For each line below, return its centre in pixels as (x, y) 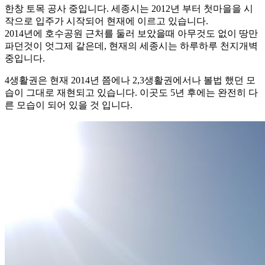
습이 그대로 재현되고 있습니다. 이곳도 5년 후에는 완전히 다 (131, 93)
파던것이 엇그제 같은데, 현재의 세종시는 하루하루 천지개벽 (131, 46)
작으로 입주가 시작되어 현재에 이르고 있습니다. (106, 21)
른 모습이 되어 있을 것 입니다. (69, 105)
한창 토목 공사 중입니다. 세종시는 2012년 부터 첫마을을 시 (129, 9)
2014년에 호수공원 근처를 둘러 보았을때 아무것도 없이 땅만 (131, 34)
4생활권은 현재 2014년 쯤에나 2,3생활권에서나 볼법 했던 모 (130, 80)
